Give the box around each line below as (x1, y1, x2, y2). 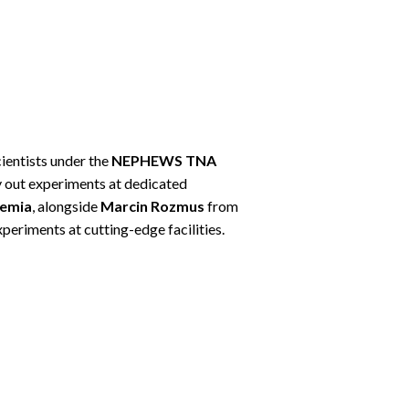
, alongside (32, 197, 100, 215)
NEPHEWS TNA (111, 152, 216, 169)
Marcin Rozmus (100, 197, 204, 215)
